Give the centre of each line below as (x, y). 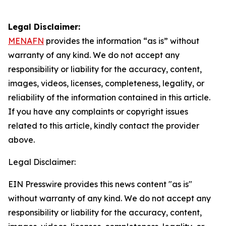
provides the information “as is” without (122, 41)
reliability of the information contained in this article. (109, 97)
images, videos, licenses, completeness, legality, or (106, 83)
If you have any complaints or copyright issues (98, 111)
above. (21, 140)
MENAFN (26, 41)
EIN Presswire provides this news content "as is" (100, 184)
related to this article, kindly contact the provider (104, 126)
